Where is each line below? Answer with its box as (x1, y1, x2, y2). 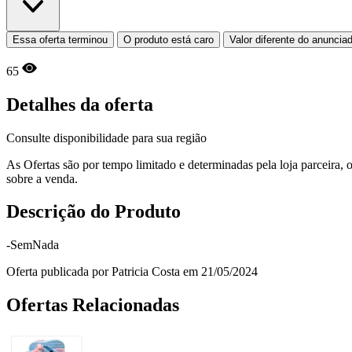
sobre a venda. (6, 171, 78, 185)
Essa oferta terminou (13, 33, 108, 46)
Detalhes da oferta (6, 93, 153, 115)
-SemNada (6, 238, 59, 252)
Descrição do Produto (6, 201, 181, 222)
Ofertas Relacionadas (6, 295, 179, 316)
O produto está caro (123, 33, 214, 46)
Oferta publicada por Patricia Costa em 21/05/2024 (6, 265, 258, 279)
